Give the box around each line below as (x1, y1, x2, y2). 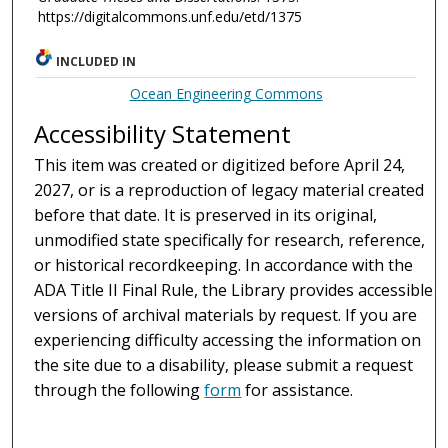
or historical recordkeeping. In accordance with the (34, 254, 414, 277)
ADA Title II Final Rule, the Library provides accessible (34, 279, 434, 302)
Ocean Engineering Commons (129, 84, 323, 104)
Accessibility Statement (34, 117, 292, 151)
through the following (34, 379, 205, 402)
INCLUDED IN (56, 53, 137, 71)
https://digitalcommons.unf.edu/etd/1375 (37, 7, 302, 27)
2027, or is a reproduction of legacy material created (34, 179, 425, 202)
